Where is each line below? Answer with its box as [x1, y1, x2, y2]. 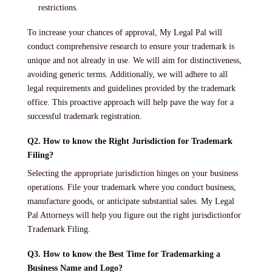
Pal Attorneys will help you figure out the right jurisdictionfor [27, 210, 241, 220]
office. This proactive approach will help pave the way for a [27, 97, 234, 107]
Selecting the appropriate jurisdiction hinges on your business [27, 168, 238, 178]
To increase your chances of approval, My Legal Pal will [27, 27, 222, 37]
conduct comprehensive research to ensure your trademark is [27, 41, 234, 51]
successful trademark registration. [27, 111, 142, 121]
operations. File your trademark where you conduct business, [27, 182, 236, 192]
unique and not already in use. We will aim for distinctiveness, [27, 55, 242, 65]
